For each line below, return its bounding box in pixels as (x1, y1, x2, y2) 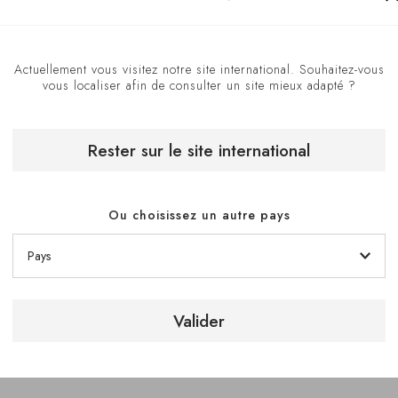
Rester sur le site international (88, 138, 310, 162)
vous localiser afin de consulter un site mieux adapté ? (42, 76, 356, 94)
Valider (173, 308, 225, 332)
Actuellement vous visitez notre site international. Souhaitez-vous (13, 60, 385, 78)
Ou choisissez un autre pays (107, 205, 291, 224)
